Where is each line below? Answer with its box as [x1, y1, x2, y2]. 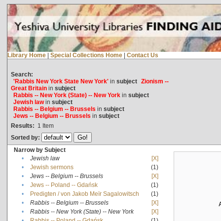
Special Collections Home [50, 51, 122, 59]
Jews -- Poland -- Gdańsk [30, 181, 98, 188]
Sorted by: [10, 134, 41, 141]
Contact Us [126, 51, 158, 59]
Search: [10, 71, 33, 78]
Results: [10, 122, 35, 129]
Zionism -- [141, 77, 169, 85]
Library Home [7, 51, 46, 59]
